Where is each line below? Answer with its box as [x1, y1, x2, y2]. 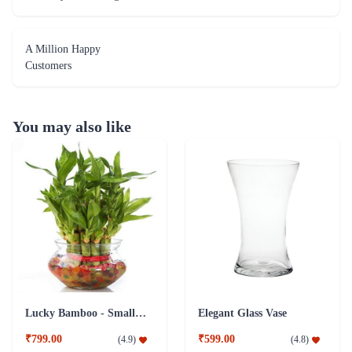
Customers [25, 60, 71, 72]
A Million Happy [25, 43, 101, 56]
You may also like [13, 118, 131, 136]
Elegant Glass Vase [198, 307, 287, 320]
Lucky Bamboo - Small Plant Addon [135, 307, 146, 320]
